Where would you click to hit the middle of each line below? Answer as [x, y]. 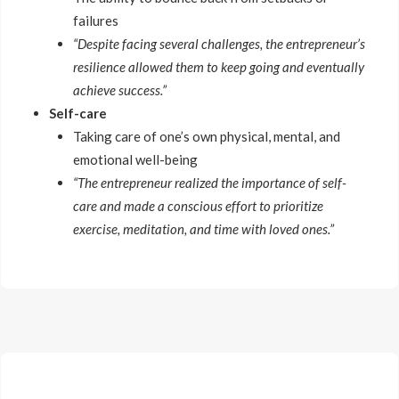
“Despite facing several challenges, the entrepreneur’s [219, 44]
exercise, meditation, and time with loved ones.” [204, 229]
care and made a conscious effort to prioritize [198, 206]
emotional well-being [135, 159]
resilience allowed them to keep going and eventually [219, 67]
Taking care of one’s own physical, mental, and [207, 136]
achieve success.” [120, 90]
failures [96, 20]
